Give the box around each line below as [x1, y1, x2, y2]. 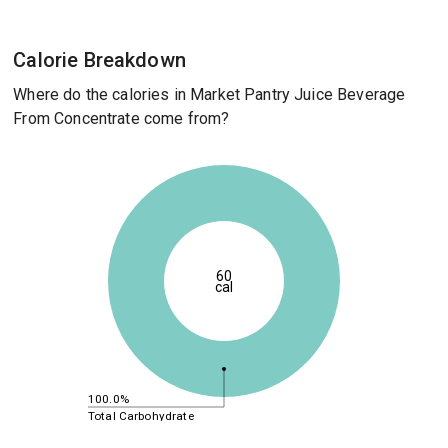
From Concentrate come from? [13, 109, 230, 128]
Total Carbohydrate [87, 408, 194, 423]
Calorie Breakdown [13, 48, 186, 72]
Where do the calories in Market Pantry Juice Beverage [13, 85, 406, 104]
